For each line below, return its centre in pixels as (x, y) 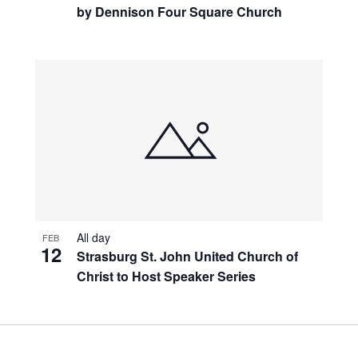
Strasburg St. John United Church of (187, 256)
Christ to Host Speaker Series (166, 276)
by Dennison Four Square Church (179, 11)
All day (93, 237)
